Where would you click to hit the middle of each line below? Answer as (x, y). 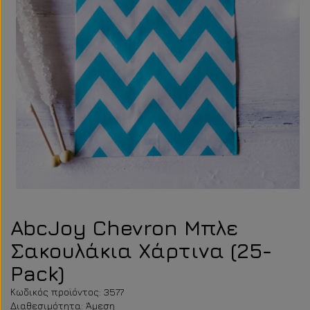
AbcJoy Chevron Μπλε (125, 228)
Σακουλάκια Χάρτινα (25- (141, 250)
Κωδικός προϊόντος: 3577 (67, 292)
